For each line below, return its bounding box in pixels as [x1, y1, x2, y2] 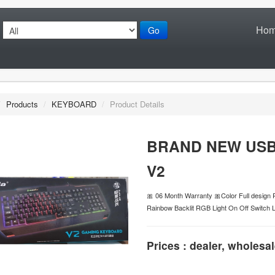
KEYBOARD [52, 98, 96, 110]
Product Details [110, 98, 165, 110]
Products [6, 98, 38, 110]
